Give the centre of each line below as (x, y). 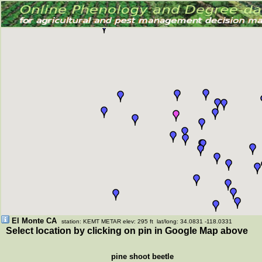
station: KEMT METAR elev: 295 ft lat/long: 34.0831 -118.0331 (147, 221)
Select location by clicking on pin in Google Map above (125, 231)
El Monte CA (34, 221)
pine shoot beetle (141, 256)
